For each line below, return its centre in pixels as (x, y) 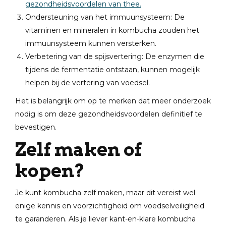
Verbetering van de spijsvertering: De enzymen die (115, 56)
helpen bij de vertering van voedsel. (88, 83)
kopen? (50, 171)
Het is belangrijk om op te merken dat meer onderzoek (113, 101)
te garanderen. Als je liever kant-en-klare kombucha (105, 219)
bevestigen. (36, 127)
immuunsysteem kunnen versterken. (91, 43)
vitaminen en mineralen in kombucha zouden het (112, 30)
